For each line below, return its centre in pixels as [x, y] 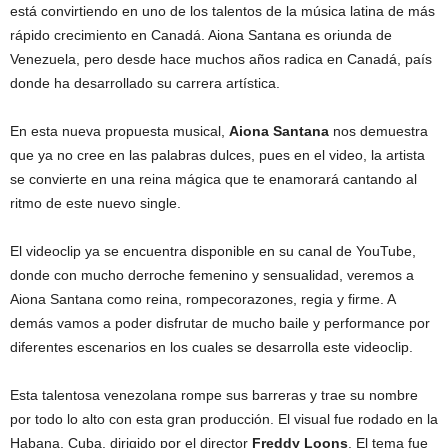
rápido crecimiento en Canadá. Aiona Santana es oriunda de [201, 35]
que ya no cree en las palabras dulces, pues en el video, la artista [217, 155]
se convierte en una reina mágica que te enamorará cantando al [213, 179]
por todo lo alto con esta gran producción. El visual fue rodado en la [224, 419]
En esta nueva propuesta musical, [119, 131]
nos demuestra [378, 131]
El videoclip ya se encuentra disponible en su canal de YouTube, [213, 251]
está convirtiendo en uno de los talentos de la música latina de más [222, 11]
